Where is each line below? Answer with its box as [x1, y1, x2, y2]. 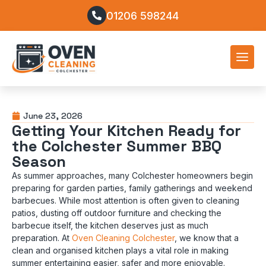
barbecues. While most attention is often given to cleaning [12, 195, 239, 205]
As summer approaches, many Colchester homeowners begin [12, 170, 253, 180]
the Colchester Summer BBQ [12, 135, 221, 156]
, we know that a [175, 232, 239, 243]
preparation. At [12, 232, 72, 243]
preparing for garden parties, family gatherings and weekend [12, 182, 252, 193]
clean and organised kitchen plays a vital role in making [12, 245, 229, 255]
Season [12, 151, 66, 172]
